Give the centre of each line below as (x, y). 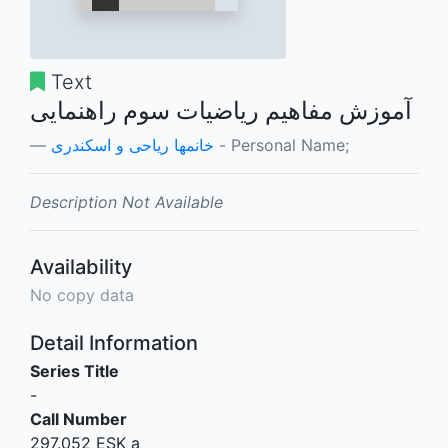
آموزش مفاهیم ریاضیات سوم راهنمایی (221, 110)
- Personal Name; (281, 145)
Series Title (74, 371)
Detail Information (114, 343)
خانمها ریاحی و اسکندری (132, 145)
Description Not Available (126, 202)
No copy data (82, 295)
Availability (81, 267)
